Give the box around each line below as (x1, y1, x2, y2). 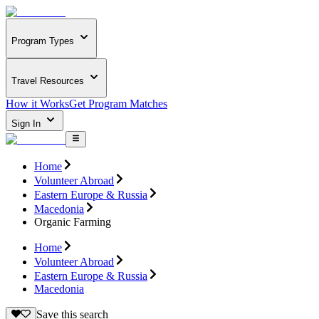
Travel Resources (11, 75, 84, 86)
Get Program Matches (69, 98, 167, 110)
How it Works (6, 98, 69, 110)
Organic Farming (34, 215, 111, 228)
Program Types (11, 36, 74, 47)
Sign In (11, 118, 43, 130)
